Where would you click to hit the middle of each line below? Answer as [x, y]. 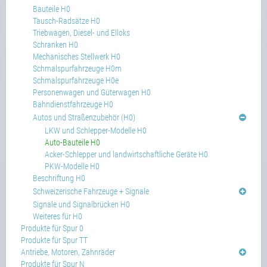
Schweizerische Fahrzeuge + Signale [91, 191]
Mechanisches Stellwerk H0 [77, 57]
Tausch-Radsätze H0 [66, 21]
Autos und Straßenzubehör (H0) [84, 117]
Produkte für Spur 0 [52, 228]
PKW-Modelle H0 [72, 166]
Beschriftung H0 [59, 178]
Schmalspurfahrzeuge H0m [77, 69]
